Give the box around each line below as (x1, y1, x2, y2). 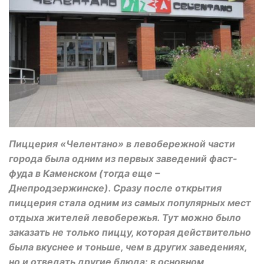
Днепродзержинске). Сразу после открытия (9, 182, 222, 194)
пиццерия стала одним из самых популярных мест (9, 197, 251, 209)
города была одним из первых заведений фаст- (9, 153, 237, 165)
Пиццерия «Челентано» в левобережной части (9, 138, 235, 150)
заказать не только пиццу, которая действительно (9, 226, 251, 239)
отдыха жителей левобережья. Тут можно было (9, 212, 241, 224)
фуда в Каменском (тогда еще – (9, 167, 160, 180)
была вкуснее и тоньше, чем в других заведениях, (9, 241, 247, 253)
